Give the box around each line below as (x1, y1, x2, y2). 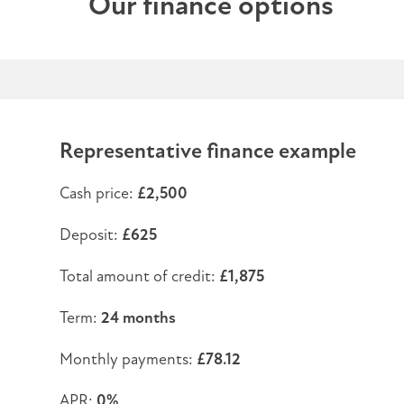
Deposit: (59, 224, 122, 244)
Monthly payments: (59, 348, 197, 369)
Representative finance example (59, 137, 356, 164)
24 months (100, 307, 176, 327)
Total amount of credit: (59, 265, 219, 286)
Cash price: (59, 182, 137, 203)
